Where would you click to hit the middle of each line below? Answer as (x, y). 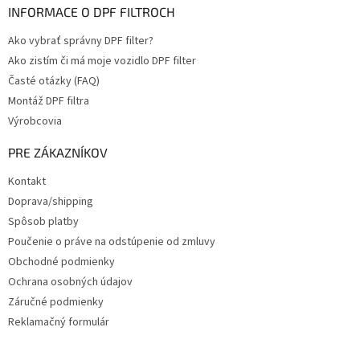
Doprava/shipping (51, 201)
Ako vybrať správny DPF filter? (81, 41)
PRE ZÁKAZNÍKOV (58, 152)
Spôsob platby (43, 221)
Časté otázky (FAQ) (54, 81)
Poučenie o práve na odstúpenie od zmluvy (112, 241)
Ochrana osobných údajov (70, 282)
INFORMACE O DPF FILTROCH (92, 11)
